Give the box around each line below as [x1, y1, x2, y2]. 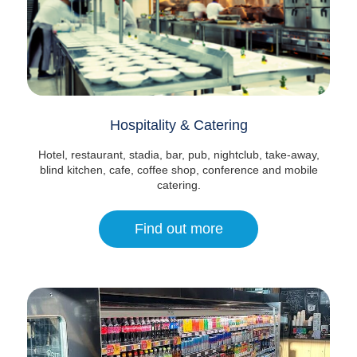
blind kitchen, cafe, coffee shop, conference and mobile [39, 163, 318, 176]
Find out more [134, 220, 223, 237]
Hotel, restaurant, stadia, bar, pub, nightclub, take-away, [37, 147, 320, 161]
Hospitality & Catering [109, 116, 248, 133]
